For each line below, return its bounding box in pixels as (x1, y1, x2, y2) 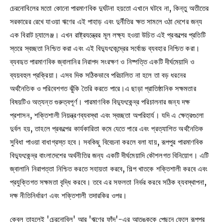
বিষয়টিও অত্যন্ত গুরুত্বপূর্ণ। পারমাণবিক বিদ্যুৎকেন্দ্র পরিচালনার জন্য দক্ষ (10, 97, 190, 107)
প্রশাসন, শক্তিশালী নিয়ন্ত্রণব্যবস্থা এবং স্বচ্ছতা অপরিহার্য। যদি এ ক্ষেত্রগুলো (10, 110, 204, 120)
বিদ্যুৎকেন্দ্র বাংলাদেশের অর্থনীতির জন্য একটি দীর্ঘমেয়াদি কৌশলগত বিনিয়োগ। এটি (10, 150, 209, 160)
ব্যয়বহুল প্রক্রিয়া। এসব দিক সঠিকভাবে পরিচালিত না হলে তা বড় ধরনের (10, 70, 186, 80)
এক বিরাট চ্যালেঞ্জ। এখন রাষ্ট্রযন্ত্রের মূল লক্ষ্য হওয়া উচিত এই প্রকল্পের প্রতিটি (10, 30, 206, 40)
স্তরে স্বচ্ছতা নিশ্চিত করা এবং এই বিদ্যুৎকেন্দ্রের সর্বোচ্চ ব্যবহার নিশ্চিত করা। (10, 43, 200, 53)
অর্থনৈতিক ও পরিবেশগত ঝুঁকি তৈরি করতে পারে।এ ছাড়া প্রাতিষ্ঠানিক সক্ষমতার (10, 83, 196, 93)
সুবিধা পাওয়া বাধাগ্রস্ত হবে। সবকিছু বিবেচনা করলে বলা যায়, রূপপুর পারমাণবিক (10, 137, 204, 147)
